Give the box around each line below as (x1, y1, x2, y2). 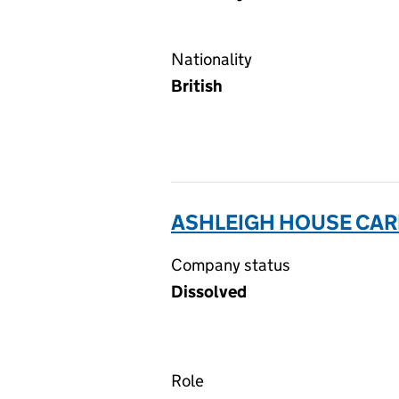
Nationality (171, 49, 252, 69)
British (171, 76, 223, 96)
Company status (171, 255, 290, 275)
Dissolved (171, 281, 247, 302)
